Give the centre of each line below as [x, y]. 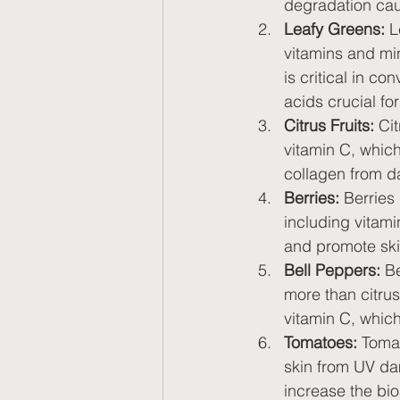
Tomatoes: [321, 343]
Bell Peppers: [332, 271]
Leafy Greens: [334, 29]
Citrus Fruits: [329, 126]
